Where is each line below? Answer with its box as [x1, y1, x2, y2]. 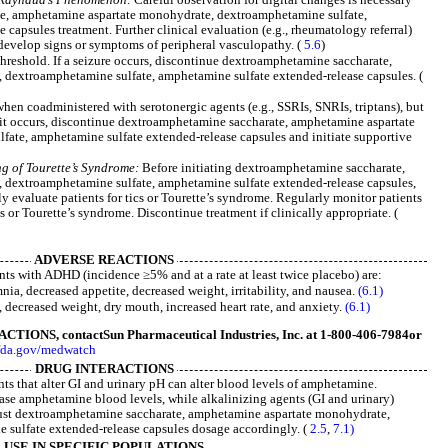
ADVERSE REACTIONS [34, 252, 174, 267]
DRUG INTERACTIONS [34, 361, 174, 376]
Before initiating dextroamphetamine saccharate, [142, 161, 406, 176]
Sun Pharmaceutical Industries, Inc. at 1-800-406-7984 [103, 327, 409, 342]
